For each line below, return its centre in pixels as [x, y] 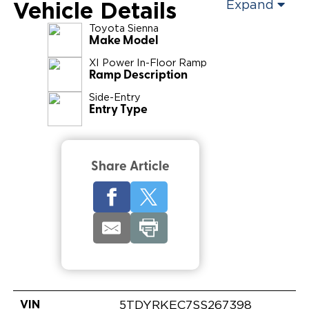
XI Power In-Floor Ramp [148, 63]
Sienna [143, 29]
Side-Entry [114, 98]
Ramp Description [138, 76]
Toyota [107, 29]
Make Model [123, 41]
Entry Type [118, 110]
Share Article [130, 168]
